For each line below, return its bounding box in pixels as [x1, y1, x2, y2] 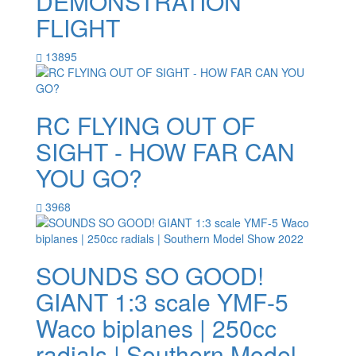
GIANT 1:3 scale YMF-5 [36, 284, 288, 319]
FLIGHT [36, 10, 120, 45]
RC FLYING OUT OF [36, 108, 255, 143]
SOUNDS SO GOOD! [36, 258, 264, 293]
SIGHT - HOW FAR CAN [36, 134, 295, 169]
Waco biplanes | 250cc [36, 311, 277, 346]
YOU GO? [36, 161, 142, 195]
